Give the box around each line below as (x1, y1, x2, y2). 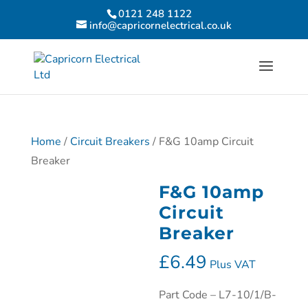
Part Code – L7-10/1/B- (159, 287, 277, 302)
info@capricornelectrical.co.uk (89, 19, 232, 33)
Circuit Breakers (69, 134, 150, 149)
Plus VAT (210, 257, 256, 272)
